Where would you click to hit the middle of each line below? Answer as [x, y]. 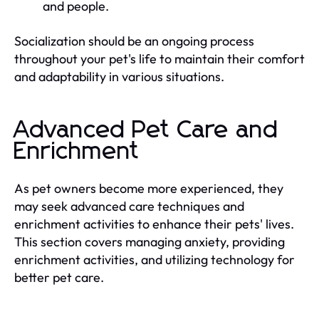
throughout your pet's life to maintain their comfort [159, 58]
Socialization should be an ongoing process [134, 41]
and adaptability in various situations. [119, 76]
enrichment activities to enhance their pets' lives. [154, 224]
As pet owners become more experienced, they [149, 188]
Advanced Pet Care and [146, 130]
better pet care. [59, 277]
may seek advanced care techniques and [129, 206]
